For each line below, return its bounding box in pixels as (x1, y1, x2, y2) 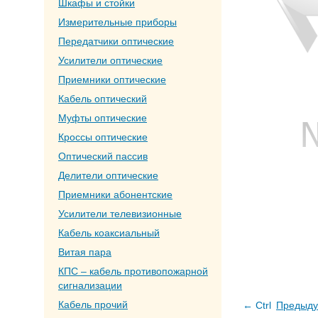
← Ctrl (243, 300, 274, 311)
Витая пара (58, 246, 111, 258)
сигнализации (58, 280, 122, 291)
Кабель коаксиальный (58, 227, 160, 238)
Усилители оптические (58, 55, 163, 66)
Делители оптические (58, 170, 158, 181)
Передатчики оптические (58, 35, 174, 47)
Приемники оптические (58, 74, 166, 85)
